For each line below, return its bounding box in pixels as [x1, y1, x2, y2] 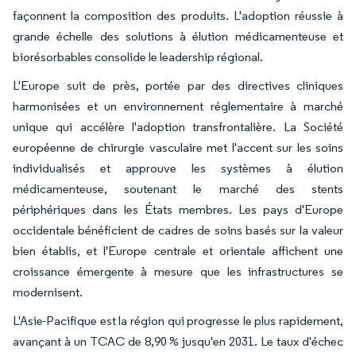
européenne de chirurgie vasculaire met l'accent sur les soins [13, 139, 343, 155]
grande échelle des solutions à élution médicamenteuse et [13, 28, 343, 44]
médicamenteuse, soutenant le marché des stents [13, 180, 343, 196]
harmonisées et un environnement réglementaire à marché [13, 98, 343, 114]
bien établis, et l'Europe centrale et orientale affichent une [13, 242, 343, 258]
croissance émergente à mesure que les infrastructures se [13, 263, 343, 279]
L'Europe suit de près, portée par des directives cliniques [13, 77, 343, 93]
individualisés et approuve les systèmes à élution [13, 160, 343, 176]
